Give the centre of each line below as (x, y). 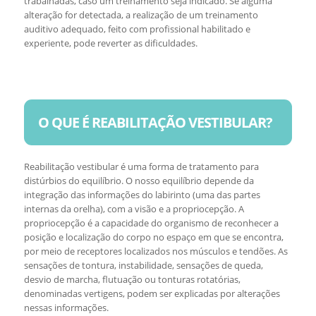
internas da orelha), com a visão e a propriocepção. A (134, 209)
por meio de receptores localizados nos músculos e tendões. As (156, 251)
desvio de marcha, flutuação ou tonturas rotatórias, (132, 279)
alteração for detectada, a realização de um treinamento (141, 15)
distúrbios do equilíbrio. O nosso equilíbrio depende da (139, 181)
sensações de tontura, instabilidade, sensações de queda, (143, 265)
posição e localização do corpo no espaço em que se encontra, (153, 237)
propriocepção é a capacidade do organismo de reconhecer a (151, 223)
